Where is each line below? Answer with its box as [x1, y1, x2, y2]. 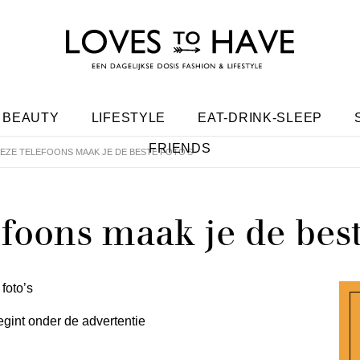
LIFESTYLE [91, 111, 166, 125]
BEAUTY [2, 111, 59, 125]
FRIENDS [149, 141, 211, 155]
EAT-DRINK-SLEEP [198, 111, 323, 125]
